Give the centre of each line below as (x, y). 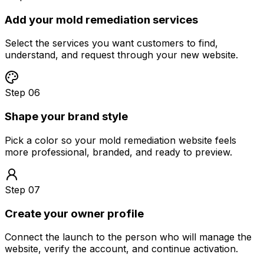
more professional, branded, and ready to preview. (118, 152)
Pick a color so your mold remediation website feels (121, 140)
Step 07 (22, 189)
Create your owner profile (74, 213)
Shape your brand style (66, 117)
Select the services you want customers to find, (111, 43)
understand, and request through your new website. (121, 55)
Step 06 (22, 93)
